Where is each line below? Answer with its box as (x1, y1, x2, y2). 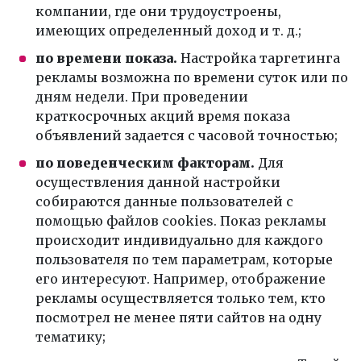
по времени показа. (35, 49, 177, 66)
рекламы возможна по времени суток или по (35, 68, 348, 85)
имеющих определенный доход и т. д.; (35, 22, 301, 39)
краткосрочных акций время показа (35, 107, 290, 124)
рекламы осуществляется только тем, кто (35, 289, 326, 306)
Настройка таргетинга (177, 49, 340, 66)
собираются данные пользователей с (35, 193, 293, 210)
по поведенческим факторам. (35, 154, 255, 171)
